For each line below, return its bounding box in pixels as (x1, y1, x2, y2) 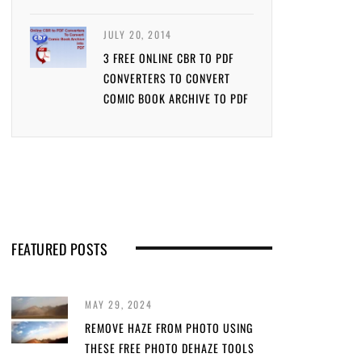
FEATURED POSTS (11, 238, 107, 259)
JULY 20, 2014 (103, 27, 172, 41)
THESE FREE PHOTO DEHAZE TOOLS (85, 339, 255, 356)
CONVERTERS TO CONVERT (103, 69, 230, 86)
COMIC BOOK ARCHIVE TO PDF (103, 90, 248, 107)
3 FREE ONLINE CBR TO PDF (103, 49, 234, 66)
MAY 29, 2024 (85, 297, 153, 311)
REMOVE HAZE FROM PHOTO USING (85, 319, 253, 336)
